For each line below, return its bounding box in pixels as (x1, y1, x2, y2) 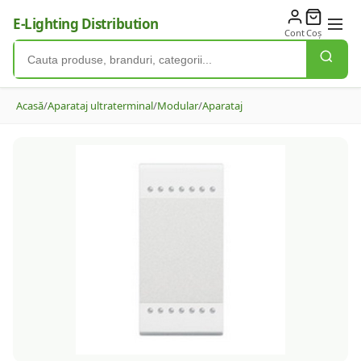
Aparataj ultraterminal (48, 98, 153, 113)
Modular (157, 98, 198, 113)
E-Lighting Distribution (13, 15, 159, 33)
